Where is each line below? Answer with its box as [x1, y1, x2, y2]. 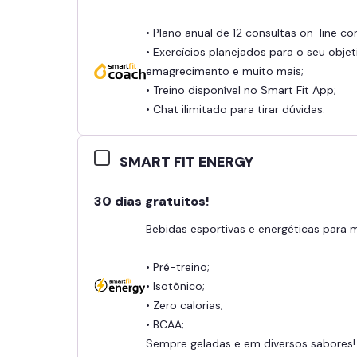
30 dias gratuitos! [94, 192, 210, 210]
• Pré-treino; [146, 259, 210, 274]
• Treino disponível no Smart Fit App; [146, 82, 336, 97]
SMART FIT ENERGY [120, 151, 253, 171]
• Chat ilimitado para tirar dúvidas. [146, 101, 325, 116]
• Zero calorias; [146, 297, 223, 312]
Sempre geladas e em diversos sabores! [146, 335, 355, 351]
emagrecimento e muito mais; [146, 63, 304, 78]
